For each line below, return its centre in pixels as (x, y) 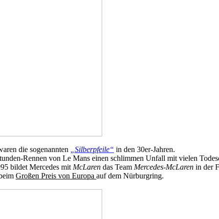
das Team (117, 167)
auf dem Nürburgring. (130, 176)
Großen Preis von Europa (56, 176)
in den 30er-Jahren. (144, 149)
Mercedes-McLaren (164, 167)
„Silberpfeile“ (92, 149)
